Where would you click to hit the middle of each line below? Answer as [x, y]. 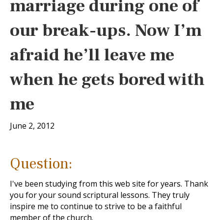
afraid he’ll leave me [92, 55]
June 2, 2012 [32, 126]
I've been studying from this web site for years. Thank [109, 184]
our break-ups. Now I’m [106, 30]
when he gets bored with [107, 80]
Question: [41, 164]
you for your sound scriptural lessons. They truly [100, 195]
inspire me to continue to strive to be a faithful [96, 206]
